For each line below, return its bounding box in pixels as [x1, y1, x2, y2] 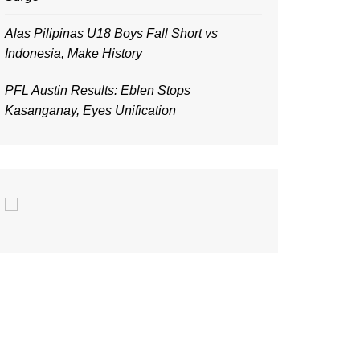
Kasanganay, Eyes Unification [5, 104, 176, 117]
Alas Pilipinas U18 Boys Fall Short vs [5, 27, 218, 40]
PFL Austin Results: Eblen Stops [5, 84, 190, 97]
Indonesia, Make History [5, 47, 142, 60]
